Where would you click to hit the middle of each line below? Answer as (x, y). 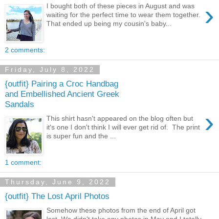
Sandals (20, 104)
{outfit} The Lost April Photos (57, 196)
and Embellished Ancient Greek (62, 94)
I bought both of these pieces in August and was (121, 6)
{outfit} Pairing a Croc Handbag (62, 84)
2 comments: (25, 50)
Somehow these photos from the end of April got (121, 210)
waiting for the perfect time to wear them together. (124, 14)
